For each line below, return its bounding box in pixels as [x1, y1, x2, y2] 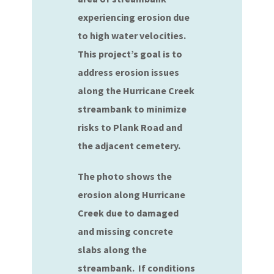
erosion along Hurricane [78, 188, 186, 201]
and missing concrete [78, 225, 174, 237]
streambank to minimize [78, 103, 187, 115]
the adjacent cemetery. [78, 139, 181, 152]
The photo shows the [78, 170, 172, 182]
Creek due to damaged [78, 207, 179, 219]
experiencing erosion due [78, 11, 190, 23]
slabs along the [78, 243, 147, 256]
